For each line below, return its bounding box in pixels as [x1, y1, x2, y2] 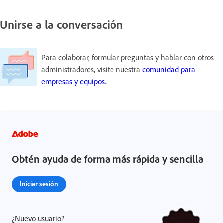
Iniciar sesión [20, 179, 58, 188]
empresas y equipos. [41, 76, 106, 86]
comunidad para [142, 64, 195, 74]
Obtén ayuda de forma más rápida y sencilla [12, 152, 203, 165]
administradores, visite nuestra [41, 64, 142, 74]
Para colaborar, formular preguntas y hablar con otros [41, 52, 214, 62]
